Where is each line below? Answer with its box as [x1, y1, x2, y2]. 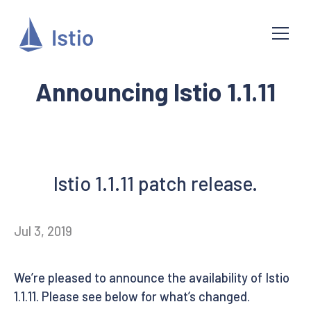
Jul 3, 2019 [14, 224, 72, 239]
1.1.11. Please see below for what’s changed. [14, 288, 250, 304]
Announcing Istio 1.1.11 [35, 76, 276, 106]
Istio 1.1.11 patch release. [53, 171, 258, 195]
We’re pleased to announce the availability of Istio [14, 269, 289, 285]
